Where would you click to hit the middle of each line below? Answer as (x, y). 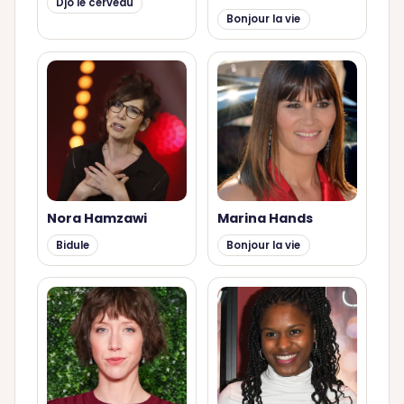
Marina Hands (265, 219)
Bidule (72, 245)
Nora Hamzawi (96, 219)
